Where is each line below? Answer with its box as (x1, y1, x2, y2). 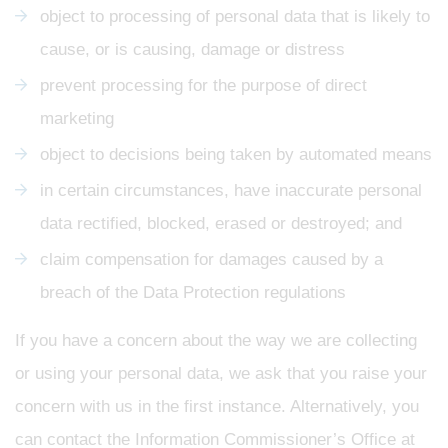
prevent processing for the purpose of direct (40, 75, 367, 95)
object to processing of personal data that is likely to (40, 6, 430, 26)
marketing (40, 108, 114, 128)
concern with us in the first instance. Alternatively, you (15, 396, 419, 416)
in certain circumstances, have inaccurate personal (40, 180, 422, 200)
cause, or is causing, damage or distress (40, 39, 345, 59)
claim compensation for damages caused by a (40, 249, 383, 269)
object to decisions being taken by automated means (40, 144, 432, 164)
